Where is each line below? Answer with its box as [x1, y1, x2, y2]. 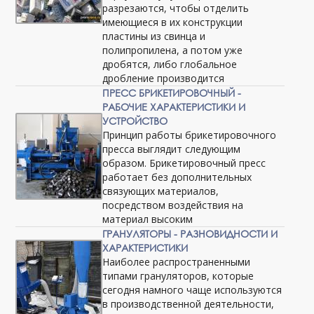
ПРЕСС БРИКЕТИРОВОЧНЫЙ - [102, 86, 242, 100]
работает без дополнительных [102, 170, 252, 184]
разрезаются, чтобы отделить [102, 1, 250, 15]
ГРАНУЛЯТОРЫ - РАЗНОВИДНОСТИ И [102, 227, 278, 240]
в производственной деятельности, [102, 297, 275, 310]
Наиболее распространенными [102, 255, 251, 268]
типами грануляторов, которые [102, 269, 254, 282]
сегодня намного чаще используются [102, 283, 282, 296]
